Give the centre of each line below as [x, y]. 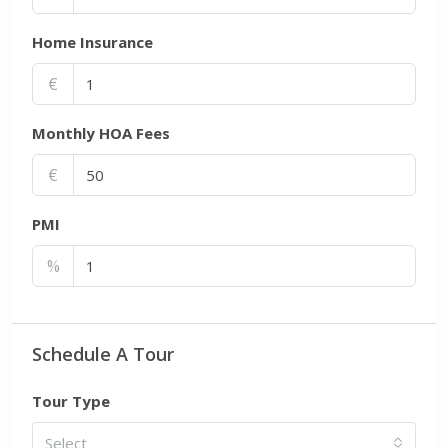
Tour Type [71, 400]
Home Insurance [92, 41]
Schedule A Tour [103, 353]
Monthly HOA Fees [101, 132]
